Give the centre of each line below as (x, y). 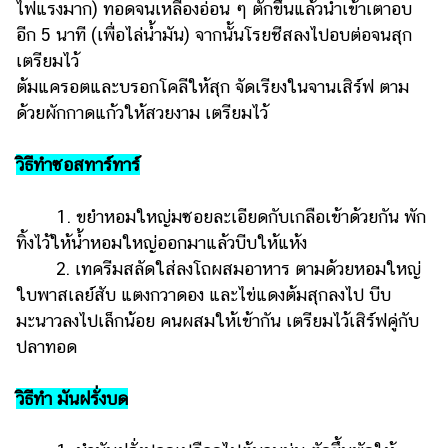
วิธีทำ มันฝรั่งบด (72, 398)
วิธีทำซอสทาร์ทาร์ (78, 164)
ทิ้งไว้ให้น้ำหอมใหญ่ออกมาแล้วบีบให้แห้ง (161, 242)
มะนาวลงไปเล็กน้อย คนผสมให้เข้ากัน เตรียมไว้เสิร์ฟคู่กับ (217, 320)
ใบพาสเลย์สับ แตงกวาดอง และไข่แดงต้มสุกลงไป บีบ (203, 294)
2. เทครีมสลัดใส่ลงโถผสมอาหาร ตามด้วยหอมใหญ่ (218, 268)
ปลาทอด (46, 346)
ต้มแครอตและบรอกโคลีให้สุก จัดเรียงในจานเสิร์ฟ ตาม (212, 86)
